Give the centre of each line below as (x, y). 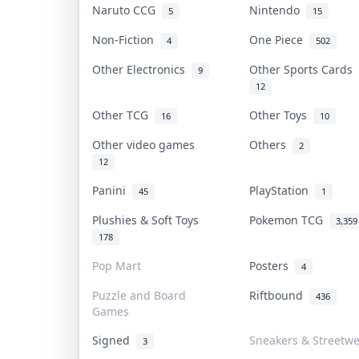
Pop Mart (117, 265)
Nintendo (278, 10)
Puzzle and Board (139, 295)
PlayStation (282, 190)
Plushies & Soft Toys (149, 220)
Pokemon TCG (289, 220)
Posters (272, 265)
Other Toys (281, 115)
